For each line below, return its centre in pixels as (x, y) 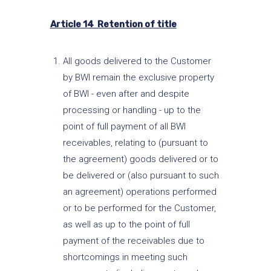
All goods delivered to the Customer (137, 61)
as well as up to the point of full (126, 224)
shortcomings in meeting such (125, 257)
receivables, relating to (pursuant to (135, 142)
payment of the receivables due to (133, 240)
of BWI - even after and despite (126, 93)
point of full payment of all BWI (124, 126)
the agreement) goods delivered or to (140, 159)
